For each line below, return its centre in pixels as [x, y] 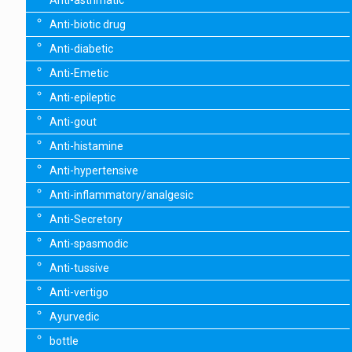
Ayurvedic [74, 317]
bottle [64, 341]
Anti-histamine [86, 147]
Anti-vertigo [79, 293]
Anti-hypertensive [94, 171]
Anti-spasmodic [89, 244]
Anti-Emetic [79, 73]
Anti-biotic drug [88, 25]
